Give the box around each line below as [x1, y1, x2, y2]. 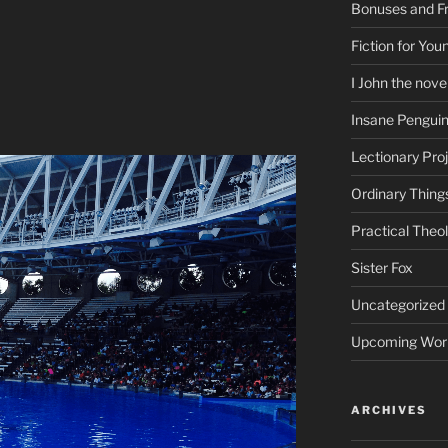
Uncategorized [350, 296, 445, 314]
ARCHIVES [350, 403, 427, 418]
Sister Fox [350, 259, 413, 277]
